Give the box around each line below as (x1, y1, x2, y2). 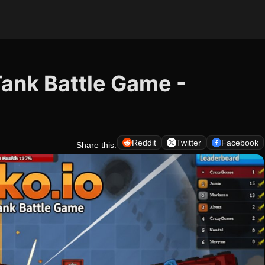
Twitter (176, 138, 201, 147)
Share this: (76, 140, 117, 150)
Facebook (221, 138, 258, 147)
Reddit (132, 138, 156, 147)
